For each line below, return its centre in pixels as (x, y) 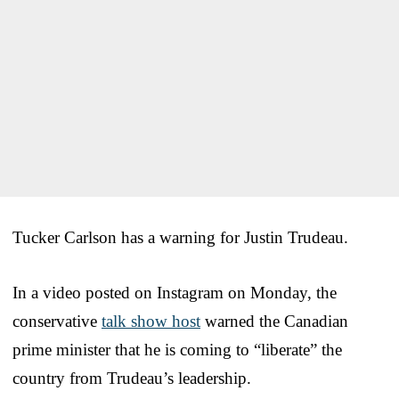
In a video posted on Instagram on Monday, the (175, 292)
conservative (57, 321)
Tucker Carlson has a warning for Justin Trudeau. (180, 237)
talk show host (151, 321)
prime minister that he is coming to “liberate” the (177, 349)
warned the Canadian (274, 321)
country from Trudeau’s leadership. (132, 378)
